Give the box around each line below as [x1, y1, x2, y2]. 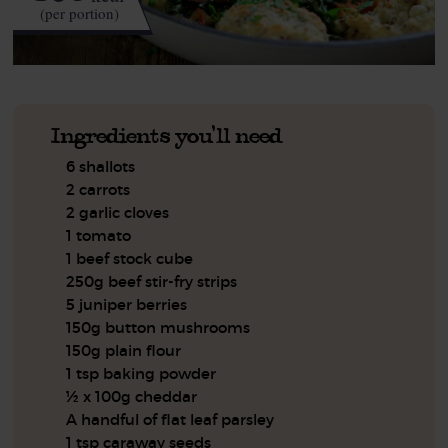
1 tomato [66, 225, 132, 245]
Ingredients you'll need [51, 120, 283, 150]
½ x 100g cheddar [66, 386, 198, 406]
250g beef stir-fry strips [66, 271, 238, 291]
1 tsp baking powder [66, 363, 217, 383]
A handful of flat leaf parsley [66, 409, 275, 429]
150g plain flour [66, 340, 182, 360]
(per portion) [39, 3, 119, 24]
